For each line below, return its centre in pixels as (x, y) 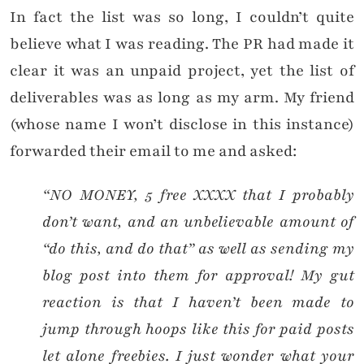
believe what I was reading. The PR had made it (182, 44)
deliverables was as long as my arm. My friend (182, 98)
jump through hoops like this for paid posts (198, 329)
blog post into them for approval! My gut (198, 276)
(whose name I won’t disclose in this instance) (182, 125)
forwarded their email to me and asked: (153, 152)
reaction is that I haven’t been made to (198, 303)
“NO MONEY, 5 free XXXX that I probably (198, 195)
